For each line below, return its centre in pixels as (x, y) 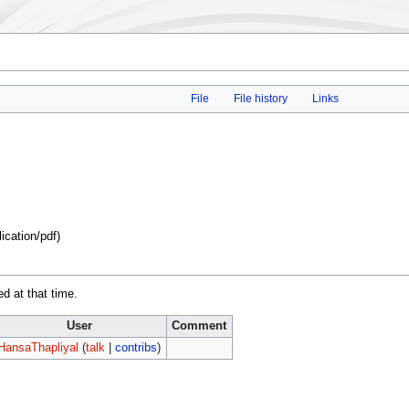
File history (260, 99)
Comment (199, 326)
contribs (136, 348)
